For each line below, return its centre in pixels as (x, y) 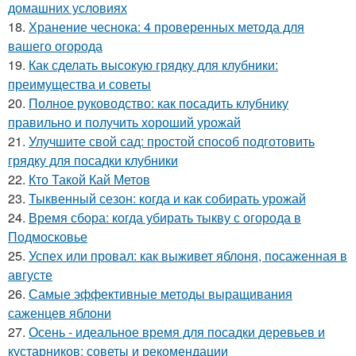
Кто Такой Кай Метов (89, 180)
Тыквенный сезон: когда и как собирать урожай (167, 199)
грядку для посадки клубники (93, 161)
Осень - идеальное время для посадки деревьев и (177, 332)
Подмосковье (48, 237)
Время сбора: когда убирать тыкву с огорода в (165, 218)
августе (30, 275)
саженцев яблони (60, 313)
